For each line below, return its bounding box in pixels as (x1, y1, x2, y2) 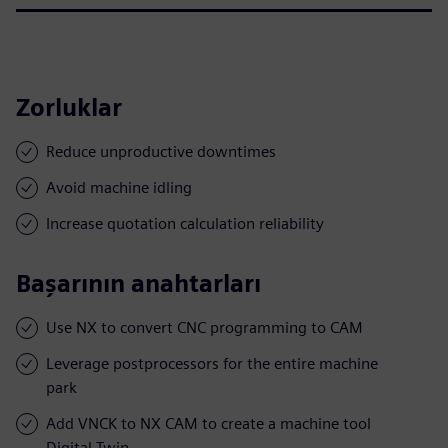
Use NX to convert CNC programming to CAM (46, 317, 363, 337)
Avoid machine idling (46, 177, 192, 197)
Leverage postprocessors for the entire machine (46, 353, 378, 373)
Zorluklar (16, 92, 122, 122)
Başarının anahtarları (16, 268, 261, 298)
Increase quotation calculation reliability (46, 213, 324, 233)
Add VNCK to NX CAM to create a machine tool (46, 413, 371, 433)
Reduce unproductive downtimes (46, 141, 276, 161)
